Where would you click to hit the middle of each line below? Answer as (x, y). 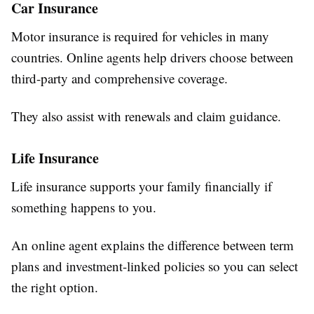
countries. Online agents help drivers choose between (152, 57)
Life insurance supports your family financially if (142, 186)
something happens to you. (84, 207)
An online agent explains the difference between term (152, 245)
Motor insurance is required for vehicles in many (140, 36)
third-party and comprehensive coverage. (120, 78)
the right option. (55, 287)
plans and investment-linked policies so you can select (155, 266)
